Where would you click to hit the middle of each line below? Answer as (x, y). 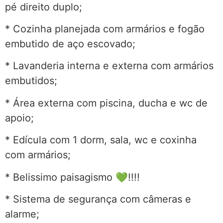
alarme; (22, 214)
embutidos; (31, 81)
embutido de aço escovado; (70, 44)
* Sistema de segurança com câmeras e (98, 199)
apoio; (19, 118)
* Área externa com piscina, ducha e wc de (106, 103)
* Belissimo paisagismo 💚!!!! (72, 177)
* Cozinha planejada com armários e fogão (105, 29)
